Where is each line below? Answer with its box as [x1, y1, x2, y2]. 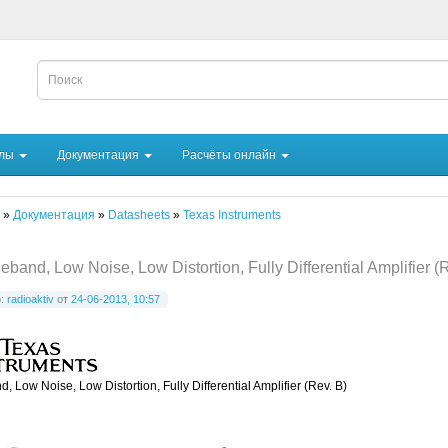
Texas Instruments [182, 207, 281, 222]
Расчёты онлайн [182, 147, 279, 162]
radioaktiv [6, 292, 54, 305]
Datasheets [107, 207, 170, 222]
